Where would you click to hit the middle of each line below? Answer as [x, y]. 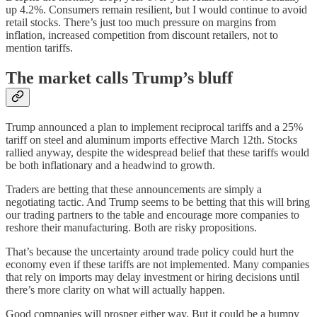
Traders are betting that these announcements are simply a [134, 189]
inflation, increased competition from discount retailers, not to [142, 35]
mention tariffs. [39, 48]
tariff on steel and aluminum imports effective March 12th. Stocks [151, 139]
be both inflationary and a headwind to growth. [110, 165]
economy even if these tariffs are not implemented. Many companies [157, 264]
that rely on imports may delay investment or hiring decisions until [152, 277]
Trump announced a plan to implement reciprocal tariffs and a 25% [154, 127]
